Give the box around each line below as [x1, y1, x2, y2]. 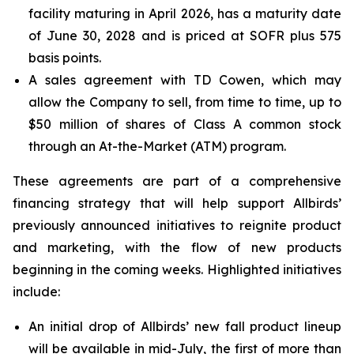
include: [13, 284, 60, 299]
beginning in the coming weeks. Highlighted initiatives [13, 262, 341, 277]
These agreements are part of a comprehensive [13, 173, 341, 189]
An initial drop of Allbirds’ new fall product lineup [28, 318, 341, 334]
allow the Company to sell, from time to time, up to [28, 94, 341, 110]
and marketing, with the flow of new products [13, 239, 341, 255]
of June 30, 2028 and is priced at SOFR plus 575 [28, 28, 341, 43]
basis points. [28, 50, 101, 66]
